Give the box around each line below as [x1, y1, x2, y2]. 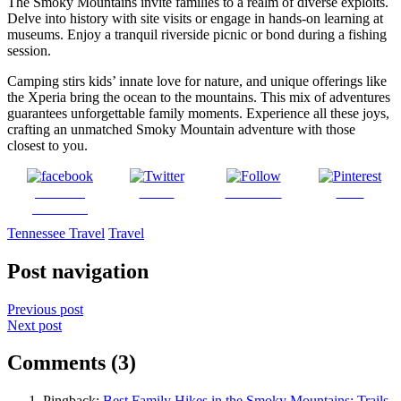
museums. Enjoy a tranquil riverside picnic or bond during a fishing [7, 26, 387, 42]
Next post [7, 317, 62, 333]
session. [7, 42, 51, 58]
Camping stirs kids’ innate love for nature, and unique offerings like [7, 73, 387, 89]
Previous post [7, 301, 83, 317]
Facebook [32, 200, 88, 216]
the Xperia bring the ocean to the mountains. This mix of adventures [7, 89, 390, 105]
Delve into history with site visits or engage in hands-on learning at [7, 10, 383, 26]
